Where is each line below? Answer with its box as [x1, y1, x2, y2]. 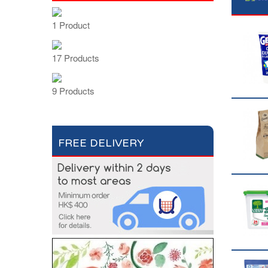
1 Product [52, 19, 90, 31]
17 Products [52, 51, 99, 64]
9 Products [52, 84, 95, 97]
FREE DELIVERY [58, 136, 144, 150]
